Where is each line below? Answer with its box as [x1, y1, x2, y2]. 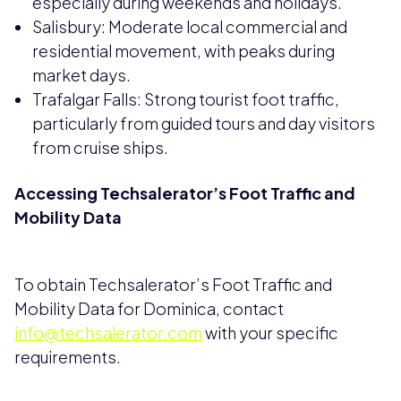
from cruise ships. [32, 137, 168, 158]
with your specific [202, 322, 338, 344]
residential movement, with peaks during [32, 40, 335, 62]
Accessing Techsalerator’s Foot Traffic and [14, 183, 355, 204]
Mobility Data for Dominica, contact [14, 298, 284, 320]
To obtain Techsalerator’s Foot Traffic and [14, 274, 332, 295]
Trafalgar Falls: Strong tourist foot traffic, [32, 89, 339, 110]
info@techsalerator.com [14, 322, 202, 344]
